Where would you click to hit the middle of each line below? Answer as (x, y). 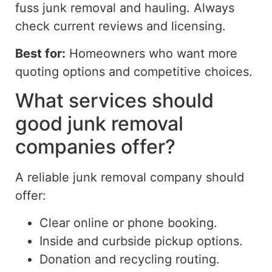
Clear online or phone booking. (128, 223)
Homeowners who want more (151, 53)
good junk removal (99, 124)
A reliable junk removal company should (130, 178)
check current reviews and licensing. (121, 26)
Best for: (40, 53)
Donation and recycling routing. (130, 259)
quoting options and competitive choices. (134, 71)
